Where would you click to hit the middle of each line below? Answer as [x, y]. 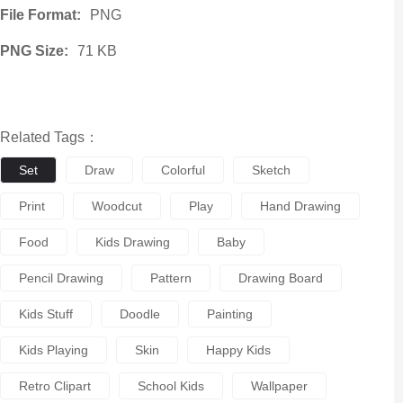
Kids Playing [53, 350]
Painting [229, 314]
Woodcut [116, 206]
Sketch [271, 170]
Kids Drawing [132, 242]
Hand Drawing [300, 206]
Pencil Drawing [61, 278]
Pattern [170, 278]
